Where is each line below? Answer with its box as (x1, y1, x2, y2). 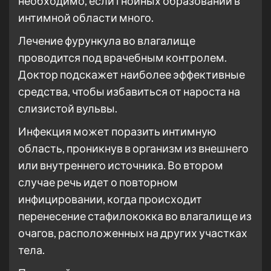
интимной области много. (18, 11, 154, 24)
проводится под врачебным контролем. (18, 51, 227, 64)
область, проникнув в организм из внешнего (18, 142, 249, 155)
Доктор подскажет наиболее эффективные (18, 68, 245, 81)
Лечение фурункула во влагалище (18, 34, 195, 47)
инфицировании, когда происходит (18, 192, 202, 206)
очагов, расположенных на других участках (18, 226, 247, 240)
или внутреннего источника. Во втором (18, 158, 223, 172)
